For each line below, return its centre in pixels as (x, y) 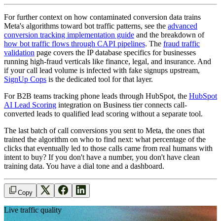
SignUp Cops (25, 79)
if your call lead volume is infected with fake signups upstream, (102, 71)
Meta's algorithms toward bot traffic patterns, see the (86, 26)
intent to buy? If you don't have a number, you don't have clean (102, 157)
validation (19, 53)
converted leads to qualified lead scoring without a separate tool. (103, 114)
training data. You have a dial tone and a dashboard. (84, 166)
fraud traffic (182, 44)
